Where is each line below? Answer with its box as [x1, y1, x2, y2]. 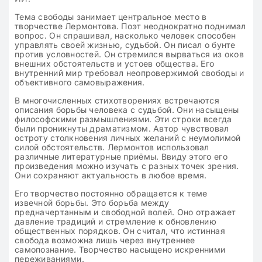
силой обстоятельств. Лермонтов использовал [15, 142, 209, 152]
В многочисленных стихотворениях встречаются [15, 95, 220, 105]
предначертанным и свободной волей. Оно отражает [15, 207, 236, 217]
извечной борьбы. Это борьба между [15, 198, 170, 208]
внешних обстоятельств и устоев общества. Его [15, 58, 215, 68]
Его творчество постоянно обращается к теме [15, 188, 208, 198]
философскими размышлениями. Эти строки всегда [15, 114, 232, 124]
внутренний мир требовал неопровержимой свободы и [15, 68, 244, 78]
